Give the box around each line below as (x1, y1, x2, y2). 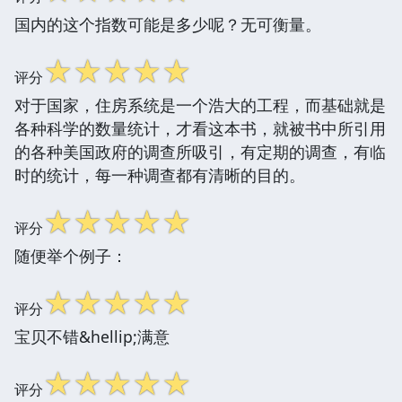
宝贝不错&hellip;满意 (14, 325, 170, 347)
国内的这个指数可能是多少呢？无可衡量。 (14, 13, 321, 35)
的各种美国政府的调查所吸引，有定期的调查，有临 (14, 140, 386, 162)
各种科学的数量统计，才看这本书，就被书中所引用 (14, 117, 386, 139)
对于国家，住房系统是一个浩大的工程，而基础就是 (14, 93, 386, 116)
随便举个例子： (14, 244, 127, 267)
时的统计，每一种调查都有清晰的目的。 (14, 163, 305, 186)
